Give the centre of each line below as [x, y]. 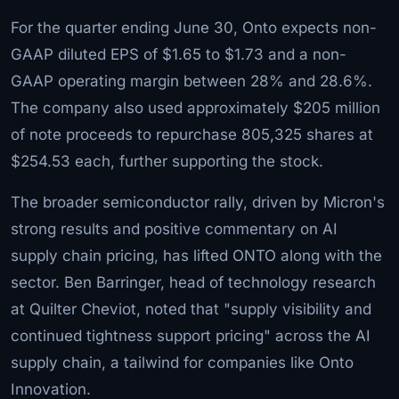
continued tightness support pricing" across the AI [191, 335]
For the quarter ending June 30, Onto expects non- [194, 27]
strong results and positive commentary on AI [174, 228]
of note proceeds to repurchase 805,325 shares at [192, 134]
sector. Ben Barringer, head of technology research [193, 282]
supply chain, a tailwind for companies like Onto [182, 362]
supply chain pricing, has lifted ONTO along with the [196, 255]
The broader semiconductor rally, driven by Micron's [198, 202]
